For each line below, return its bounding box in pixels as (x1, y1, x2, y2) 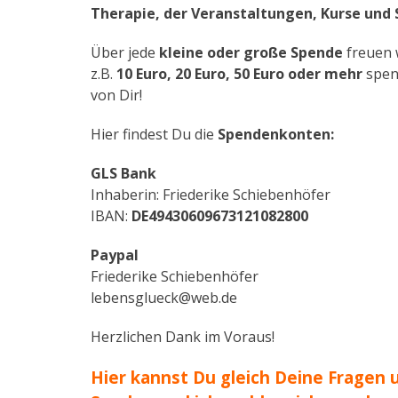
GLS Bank (91, 163, 156, 183)
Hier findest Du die (91, 124, 214, 144)
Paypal (91, 245, 139, 265)
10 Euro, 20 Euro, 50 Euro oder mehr (116, 64, 362, 84)
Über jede (91, 43, 159, 62)
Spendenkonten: (214, 124, 334, 144)
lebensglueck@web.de (91, 288, 237, 307)
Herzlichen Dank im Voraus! (91, 327, 275, 346)
